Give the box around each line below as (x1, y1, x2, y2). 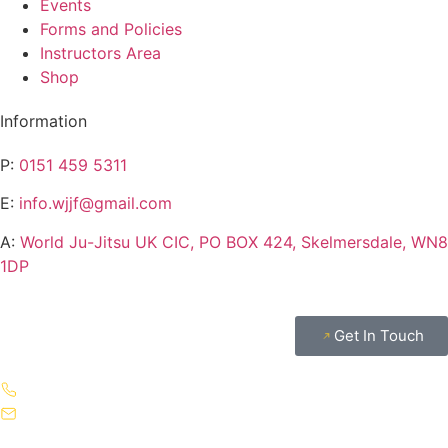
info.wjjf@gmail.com (14, 193, 172, 214)
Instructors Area (40, 43, 161, 64)
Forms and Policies (40, 19, 182, 40)
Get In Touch (334, 326, 424, 346)
